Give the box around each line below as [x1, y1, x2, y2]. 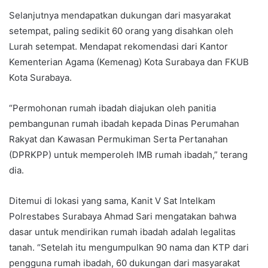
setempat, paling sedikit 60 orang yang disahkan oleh [9, 25, 233, 36]
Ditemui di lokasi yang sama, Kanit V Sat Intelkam [9, 194, 215, 206]
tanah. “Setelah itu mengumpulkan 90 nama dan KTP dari [9, 241, 249, 253]
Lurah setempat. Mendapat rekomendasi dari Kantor [9, 40, 228, 52]
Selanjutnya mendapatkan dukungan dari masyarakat [9, 9, 231, 21]
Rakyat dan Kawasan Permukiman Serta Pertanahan [9, 133, 228, 145]
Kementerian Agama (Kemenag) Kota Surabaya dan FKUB [9, 56, 249, 68]
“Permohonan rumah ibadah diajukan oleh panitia [9, 102, 216, 114]
